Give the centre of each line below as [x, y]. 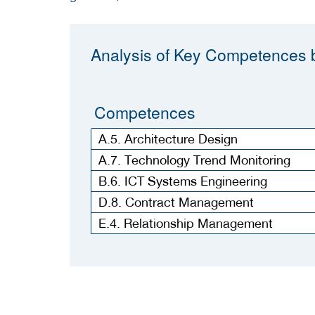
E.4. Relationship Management [186, 223]
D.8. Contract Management [176, 202]
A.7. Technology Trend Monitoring [194, 160]
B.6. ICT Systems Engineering [183, 181]
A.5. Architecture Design [168, 139]
